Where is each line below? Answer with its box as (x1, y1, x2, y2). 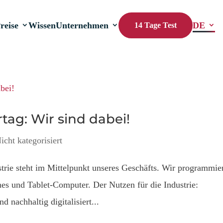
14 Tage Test (134, 21, 177, 29)
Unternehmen (56, 20, 109, 30)
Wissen (28, 20, 56, 30)
